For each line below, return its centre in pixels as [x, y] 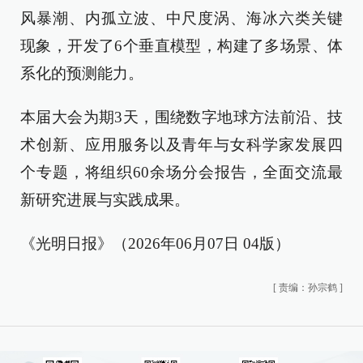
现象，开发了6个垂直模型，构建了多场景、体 [181, 46]
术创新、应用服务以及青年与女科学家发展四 [181, 145]
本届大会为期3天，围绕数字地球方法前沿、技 [181, 117]
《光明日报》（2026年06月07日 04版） [155, 243]
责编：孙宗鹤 [308, 288]
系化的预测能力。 [82, 73]
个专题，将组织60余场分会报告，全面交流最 [181, 172]
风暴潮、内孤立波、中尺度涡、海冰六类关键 [181, 18]
